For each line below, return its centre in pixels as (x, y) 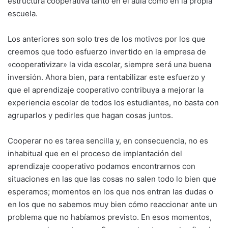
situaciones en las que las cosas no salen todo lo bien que (112, 179)
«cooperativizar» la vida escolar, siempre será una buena (109, 64)
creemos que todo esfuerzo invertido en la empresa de (107, 51)
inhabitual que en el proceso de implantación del (95, 153)
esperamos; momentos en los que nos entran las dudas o (110, 191)
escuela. (23, 13)
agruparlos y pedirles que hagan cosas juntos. (90, 115)
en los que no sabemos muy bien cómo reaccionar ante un (112, 204)
